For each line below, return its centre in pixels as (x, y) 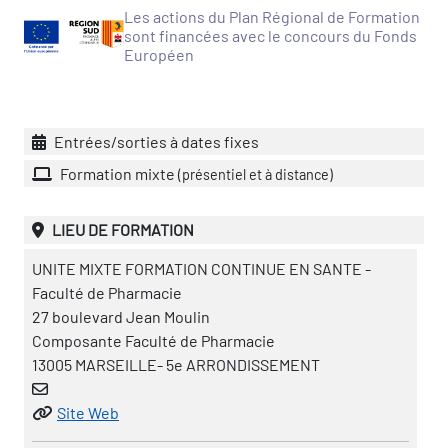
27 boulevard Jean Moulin (121, 316)
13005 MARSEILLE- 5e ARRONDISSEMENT (176, 364)
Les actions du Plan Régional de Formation (272, 16)
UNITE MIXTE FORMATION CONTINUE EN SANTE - (201, 268)
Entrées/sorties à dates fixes (155, 141)
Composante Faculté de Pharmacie (153, 340)
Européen (159, 54)
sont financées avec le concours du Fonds (270, 35)
